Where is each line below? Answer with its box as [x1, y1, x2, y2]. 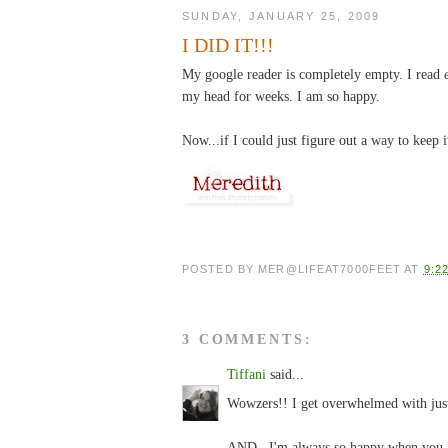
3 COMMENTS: [182, 330, 313, 347]
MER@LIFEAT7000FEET [258, 262, 402, 275]
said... [266, 366, 304, 383]
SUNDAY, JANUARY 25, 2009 [182, 9, 381, 22]
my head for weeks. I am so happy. [182, 87, 380, 104]
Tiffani [227, 366, 266, 383]
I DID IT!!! [182, 33, 274, 56]
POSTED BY [182, 262, 259, 275]
